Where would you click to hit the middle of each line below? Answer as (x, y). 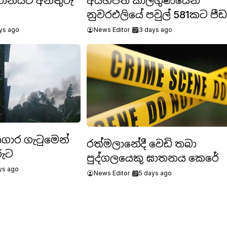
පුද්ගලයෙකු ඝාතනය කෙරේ (153, 158)
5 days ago (155, 173)
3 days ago (155, 30)
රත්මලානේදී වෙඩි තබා (141, 144)
